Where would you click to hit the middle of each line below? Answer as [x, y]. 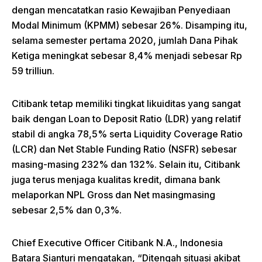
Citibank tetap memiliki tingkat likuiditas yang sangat [126, 103]
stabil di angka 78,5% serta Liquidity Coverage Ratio [127, 134]
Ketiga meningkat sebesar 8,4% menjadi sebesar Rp [127, 55]
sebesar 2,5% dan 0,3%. [67, 210]
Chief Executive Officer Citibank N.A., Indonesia [117, 242]
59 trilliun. [33, 70]
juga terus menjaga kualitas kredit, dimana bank [116, 179]
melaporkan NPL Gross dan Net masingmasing [113, 194]
